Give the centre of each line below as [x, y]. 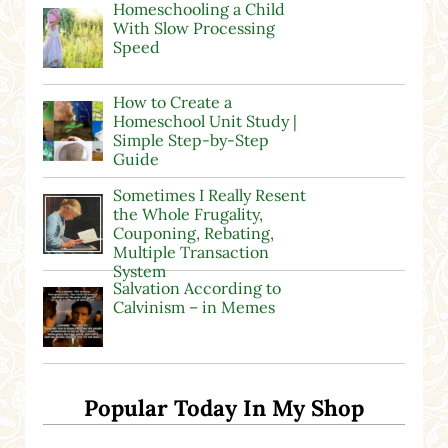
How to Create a [172, 102]
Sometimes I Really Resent [209, 195]
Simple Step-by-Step [190, 140]
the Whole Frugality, [187, 214]
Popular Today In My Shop [223, 407]
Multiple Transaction [190, 252]
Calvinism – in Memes [193, 307]
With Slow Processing [193, 28]
